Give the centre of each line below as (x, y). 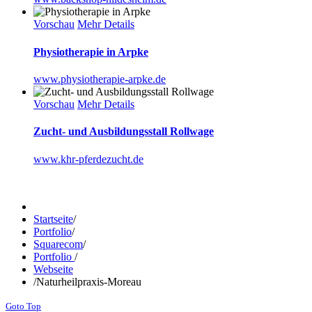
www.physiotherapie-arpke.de (100, 79)
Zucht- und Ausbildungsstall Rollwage (124, 132)
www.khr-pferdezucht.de (88, 159)
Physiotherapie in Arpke (91, 52)
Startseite (53, 219)
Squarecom (58, 244)
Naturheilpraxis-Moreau (89, 281)
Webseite (53, 269)
